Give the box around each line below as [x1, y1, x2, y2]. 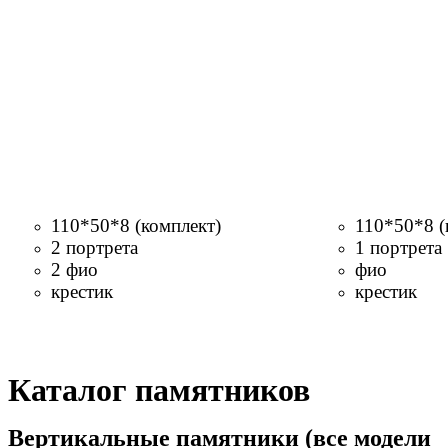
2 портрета [51, 236, 143, 258]
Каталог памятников [8, 371, 310, 408]
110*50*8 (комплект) [51, 214, 226, 236]
